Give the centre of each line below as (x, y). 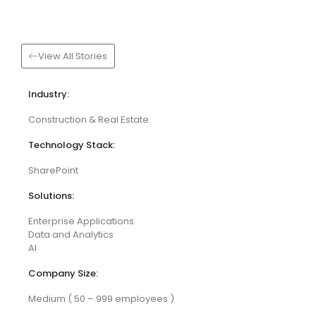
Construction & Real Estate (89, 120)
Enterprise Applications (81, 221)
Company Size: (63, 273)
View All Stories (73, 56)
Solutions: (51, 196)
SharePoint (53, 170)
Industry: (49, 94)
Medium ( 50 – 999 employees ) (101, 299)
